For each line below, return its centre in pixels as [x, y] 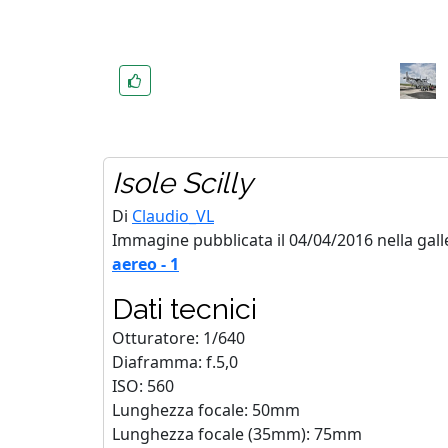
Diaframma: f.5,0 [175, 362]
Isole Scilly [182, 183]
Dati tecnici [184, 309]
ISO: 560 [143, 386]
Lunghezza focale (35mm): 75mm [237, 434]
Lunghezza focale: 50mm [206, 410]
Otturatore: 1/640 [178, 338]
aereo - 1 [145, 264]
